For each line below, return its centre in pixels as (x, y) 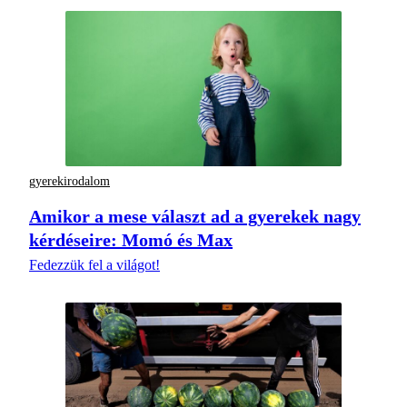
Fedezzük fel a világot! (94, 265)
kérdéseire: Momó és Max (131, 240)
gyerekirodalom (69, 181)
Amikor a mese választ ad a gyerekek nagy (195, 217)
